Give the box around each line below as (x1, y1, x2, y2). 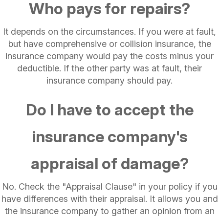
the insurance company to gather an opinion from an (4, 205, 215, 216)
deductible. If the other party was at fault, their (17, 63, 202, 73)
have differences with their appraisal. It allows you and (1, 193, 218, 204)
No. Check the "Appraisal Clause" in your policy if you (1, 181, 218, 192)
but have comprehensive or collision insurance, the (8, 38, 211, 49)
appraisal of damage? (30, 153, 189, 173)
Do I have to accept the (25, 100, 194, 119)
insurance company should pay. (46, 75, 173, 86)
